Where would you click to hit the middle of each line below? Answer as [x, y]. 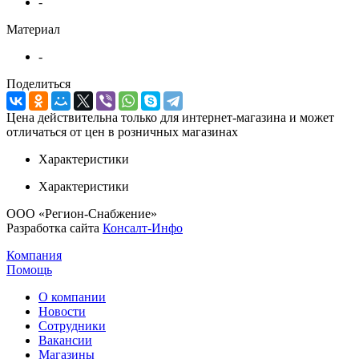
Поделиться [38, 83]
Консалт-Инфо [143, 228]
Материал [33, 29]
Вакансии [65, 340]
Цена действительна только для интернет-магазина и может [170, 117]
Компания [34, 255]
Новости [62, 311]
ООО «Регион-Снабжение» [82, 213]
